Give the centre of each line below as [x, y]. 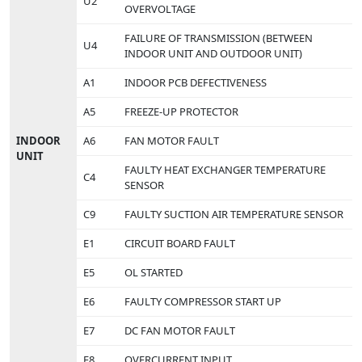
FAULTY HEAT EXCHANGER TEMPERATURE [225, 169]
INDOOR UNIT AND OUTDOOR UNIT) [213, 53]
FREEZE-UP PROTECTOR [181, 111]
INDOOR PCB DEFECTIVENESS [196, 82]
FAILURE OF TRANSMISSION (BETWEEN [219, 38]
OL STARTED [154, 272]
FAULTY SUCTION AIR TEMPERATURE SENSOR [234, 214]
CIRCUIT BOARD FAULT [180, 243]
